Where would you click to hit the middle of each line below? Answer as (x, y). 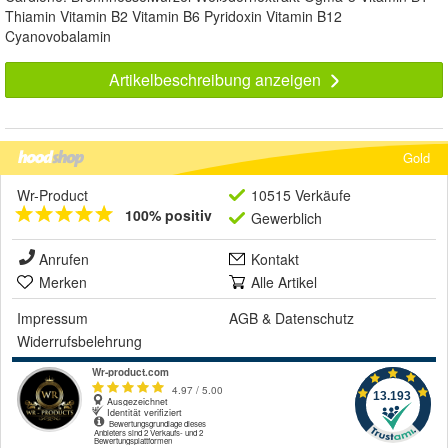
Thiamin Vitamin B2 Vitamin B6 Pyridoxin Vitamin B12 (173, 15)
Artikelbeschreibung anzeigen (216, 79)
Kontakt (275, 258)
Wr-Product (52, 194)
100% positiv (168, 214)
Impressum (52, 317)
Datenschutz (314, 317)
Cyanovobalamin (58, 35)
